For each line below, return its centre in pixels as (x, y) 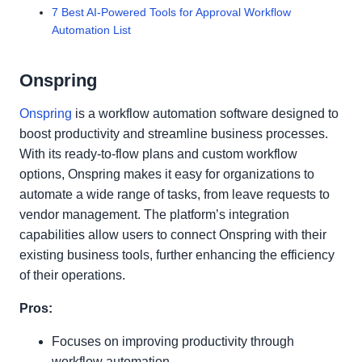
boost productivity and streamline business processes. (174, 134)
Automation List (91, 30)
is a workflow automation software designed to (205, 114)
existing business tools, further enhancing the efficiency (177, 255)
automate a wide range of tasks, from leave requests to (175, 194)
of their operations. (72, 275)
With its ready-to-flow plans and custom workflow (158, 154)
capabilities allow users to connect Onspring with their (173, 235)
